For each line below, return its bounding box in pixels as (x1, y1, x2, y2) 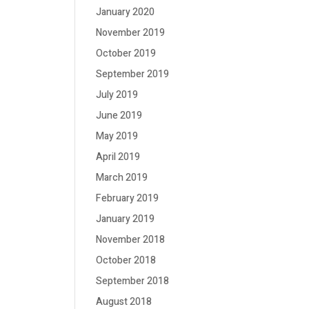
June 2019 (96, 108, 143, 123)
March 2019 (96, 170, 148, 185)
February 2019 (96, 191, 159, 206)
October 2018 (96, 253, 157, 268)
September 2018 (96, 274, 170, 288)
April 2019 (96, 150, 141, 164)
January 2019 (96, 212, 155, 226)
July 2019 (96, 88, 139, 102)
